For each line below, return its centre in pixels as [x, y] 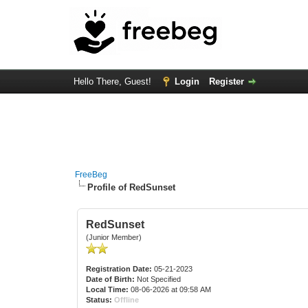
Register [226, 81]
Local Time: [108, 289]
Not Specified [159, 279]
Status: [99, 300]
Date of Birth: [111, 279]
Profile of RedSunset [132, 187]
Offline [127, 300]
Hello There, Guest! [113, 81]
